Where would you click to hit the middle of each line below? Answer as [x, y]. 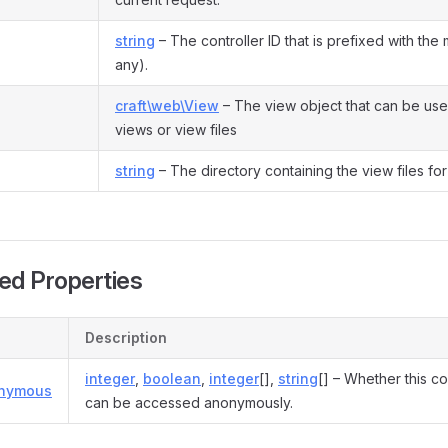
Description [126, 337]
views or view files [176, 129]
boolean [172, 378]
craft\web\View [167, 105]
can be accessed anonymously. [189, 402]
